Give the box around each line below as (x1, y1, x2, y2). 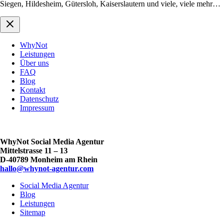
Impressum (20, 104, 54, 112)
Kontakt (20, 86, 45, 95)
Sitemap (20, 208, 45, 217)
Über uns (20, 59, 49, 68)
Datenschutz (20, 95, 59, 104)
